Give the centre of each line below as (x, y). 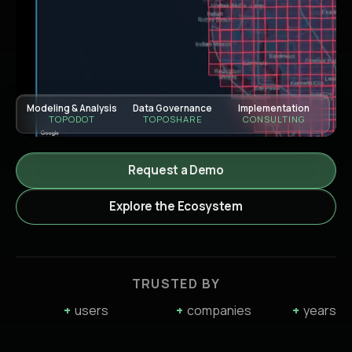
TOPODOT (72, 119)
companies (219, 310)
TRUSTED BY (176, 284)
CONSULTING (274, 119)
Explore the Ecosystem (176, 206)
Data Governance (173, 108)
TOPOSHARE (173, 119)
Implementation (274, 108)
